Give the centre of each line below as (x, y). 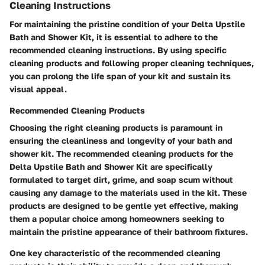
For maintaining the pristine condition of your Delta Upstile (127, 24)
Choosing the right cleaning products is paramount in (116, 128)
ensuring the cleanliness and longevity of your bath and (121, 141)
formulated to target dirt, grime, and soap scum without (121, 180)
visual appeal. (38, 89)
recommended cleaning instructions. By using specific (118, 50)
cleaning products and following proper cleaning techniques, (132, 63)
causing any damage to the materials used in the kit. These (128, 193)
